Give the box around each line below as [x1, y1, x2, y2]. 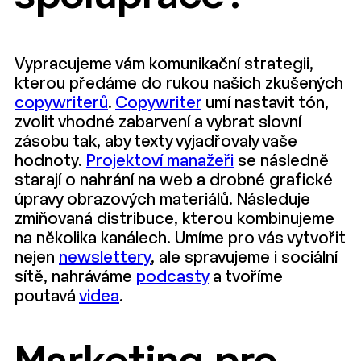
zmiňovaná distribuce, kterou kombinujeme [15, 211, 334, 227]
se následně [234, 153, 329, 169]
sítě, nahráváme [15, 269, 136, 285]
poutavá [15, 288, 79, 305]
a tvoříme [209, 269, 283, 285]
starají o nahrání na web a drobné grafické [15, 172, 333, 189]
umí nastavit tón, [201, 95, 329, 111]
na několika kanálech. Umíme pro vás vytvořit [15, 230, 346, 247]
